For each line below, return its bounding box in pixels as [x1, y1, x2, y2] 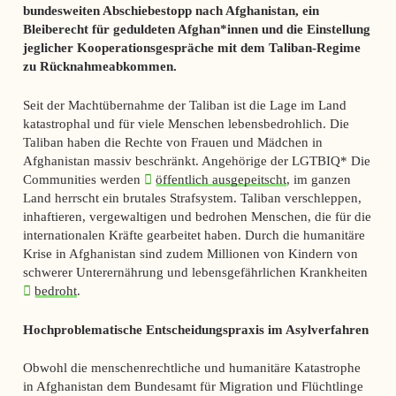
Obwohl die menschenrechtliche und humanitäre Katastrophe [22, 360, 361, 376]
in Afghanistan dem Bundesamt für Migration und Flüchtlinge [22, 378, 363, 394]
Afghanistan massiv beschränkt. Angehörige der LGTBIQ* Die [22, 152, 370, 168]
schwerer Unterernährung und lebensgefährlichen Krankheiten [22, 263, 368, 279]
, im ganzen [286, 171, 352, 187]
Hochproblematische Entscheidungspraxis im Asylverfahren [22, 321, 369, 337]
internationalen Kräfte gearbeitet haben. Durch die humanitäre [22, 226, 365, 242]
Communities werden [22, 171, 144, 187]
